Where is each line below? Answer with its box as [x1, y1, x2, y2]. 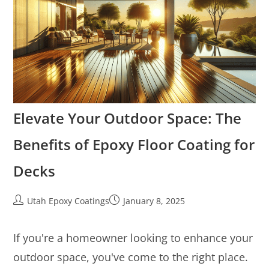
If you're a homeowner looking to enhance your [13, 230, 253, 245]
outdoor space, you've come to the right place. [13, 249, 249, 264]
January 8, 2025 [123, 195, 186, 207]
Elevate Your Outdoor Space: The [13, 107, 242, 128]
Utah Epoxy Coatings [27, 195, 110, 207]
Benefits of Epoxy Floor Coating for [13, 134, 255, 154]
